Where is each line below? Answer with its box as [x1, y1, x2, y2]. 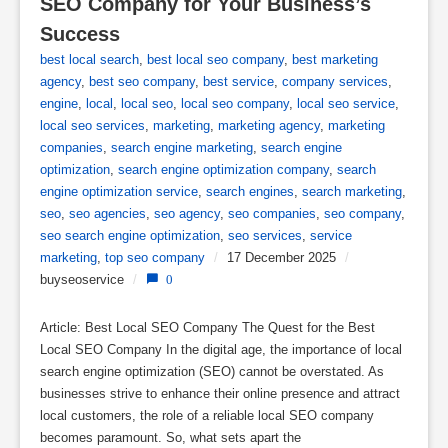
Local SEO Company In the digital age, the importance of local [40, 342, 402, 357]
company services [282, 74, 388, 89]
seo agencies [69, 206, 146, 221]
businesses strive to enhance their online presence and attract [40, 386, 400, 401]
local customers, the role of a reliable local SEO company [40, 408, 374, 423]
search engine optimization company [118, 162, 329, 177]
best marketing [292, 52, 378, 67]
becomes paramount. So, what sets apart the [40, 430, 301, 445]
